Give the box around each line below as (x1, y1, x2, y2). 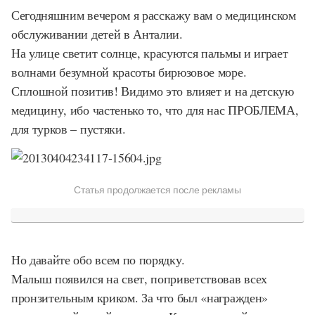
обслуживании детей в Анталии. (11, 25, 183, 42)
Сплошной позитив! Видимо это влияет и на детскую (11, 82, 294, 99)
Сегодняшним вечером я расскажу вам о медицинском (11, 6, 296, 23)
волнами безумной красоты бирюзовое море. (11, 63, 247, 80)
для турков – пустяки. (11, 120, 126, 137)
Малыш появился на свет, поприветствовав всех (11, 269, 267, 287)
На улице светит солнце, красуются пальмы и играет (11, 44, 288, 61)
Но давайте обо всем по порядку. (11, 250, 186, 268)
